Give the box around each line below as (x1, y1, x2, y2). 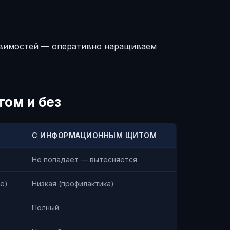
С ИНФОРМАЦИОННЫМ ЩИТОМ (32, 131, 157, 140)
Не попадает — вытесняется (32, 155, 137, 164)
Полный (32, 203, 59, 212)
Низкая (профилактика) (32, 179, 114, 188)
